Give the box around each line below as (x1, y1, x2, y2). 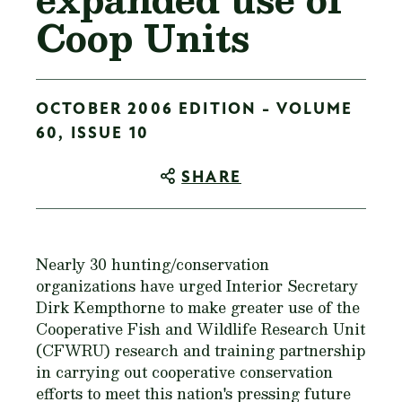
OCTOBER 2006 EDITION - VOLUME (36, 101, 354, 118)
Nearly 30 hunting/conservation (36, 252, 269, 276)
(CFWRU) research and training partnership (36, 338, 365, 363)
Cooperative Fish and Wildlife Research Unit (36, 317, 365, 341)
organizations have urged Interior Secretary (36, 274, 358, 298)
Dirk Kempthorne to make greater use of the (36, 295, 360, 319)
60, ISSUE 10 (36, 126, 149, 143)
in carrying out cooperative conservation (36, 360, 333, 384)
